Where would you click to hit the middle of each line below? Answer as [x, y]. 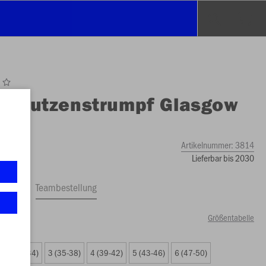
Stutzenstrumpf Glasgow [125, 104]
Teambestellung [66, 187]
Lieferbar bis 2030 [223, 158]
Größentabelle [231, 217]
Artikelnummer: [208, 145]
